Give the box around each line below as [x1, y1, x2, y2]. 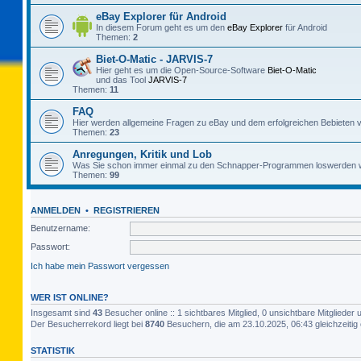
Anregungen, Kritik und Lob [73, 148, 212, 160]
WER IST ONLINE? [31, 292, 109, 302]
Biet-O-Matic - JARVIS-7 [96, 53, 213, 65]
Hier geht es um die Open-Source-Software [96, 65, 268, 75]
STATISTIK [31, 345, 75, 355]
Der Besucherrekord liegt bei [31, 318, 145, 329]
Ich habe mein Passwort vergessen [31, 260, 169, 271]
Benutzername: [31, 222, 90, 233]
